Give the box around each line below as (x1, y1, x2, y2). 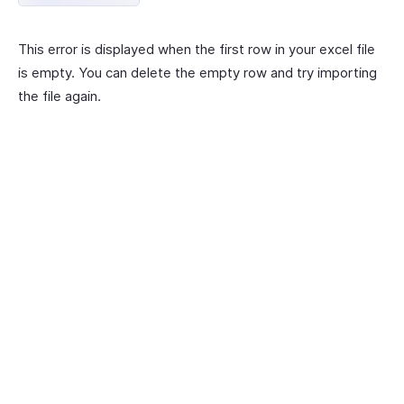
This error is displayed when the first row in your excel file (18, 41, 375, 58)
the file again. (18, 87, 101, 105)
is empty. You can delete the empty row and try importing (18, 64, 377, 81)
